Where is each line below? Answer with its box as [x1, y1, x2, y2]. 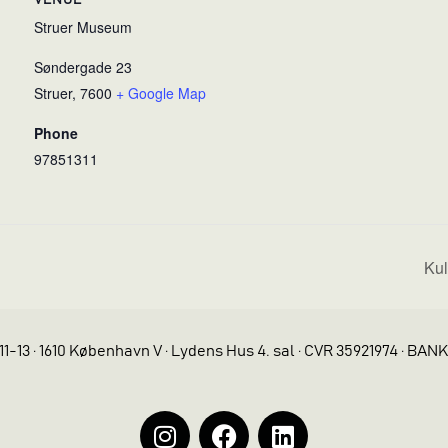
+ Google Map [116, 83, 206, 104]
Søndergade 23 [34, 57, 132, 78]
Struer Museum [34, 17, 132, 38]
